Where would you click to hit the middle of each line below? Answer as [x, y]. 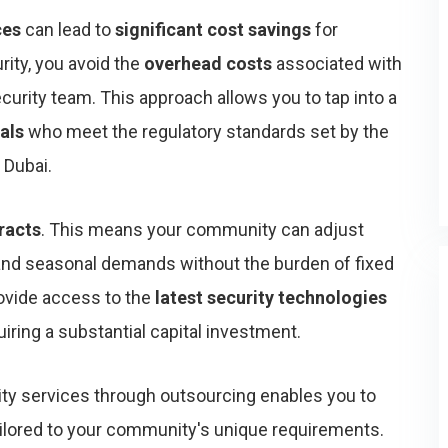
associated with [337, 63]
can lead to [68, 29]
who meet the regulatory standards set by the [206, 131]
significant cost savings [213, 29]
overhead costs [208, 63]
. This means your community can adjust [202, 229]
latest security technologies [271, 297]
